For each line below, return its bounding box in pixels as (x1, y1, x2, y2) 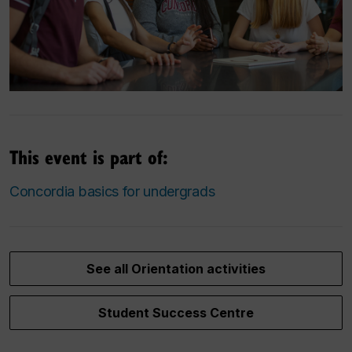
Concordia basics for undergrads (9, 183, 215, 200)
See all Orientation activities (86, 261, 266, 277)
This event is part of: (9, 143, 168, 170)
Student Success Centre (98, 305, 254, 321)
